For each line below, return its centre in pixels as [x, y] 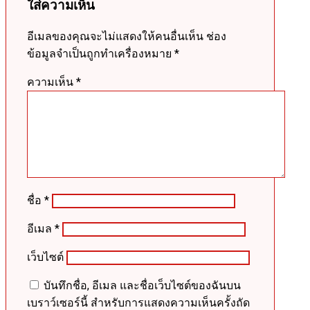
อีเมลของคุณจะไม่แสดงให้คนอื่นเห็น [115, 37]
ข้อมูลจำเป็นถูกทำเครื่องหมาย [101, 54]
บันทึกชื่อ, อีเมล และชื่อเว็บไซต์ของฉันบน [142, 286]
